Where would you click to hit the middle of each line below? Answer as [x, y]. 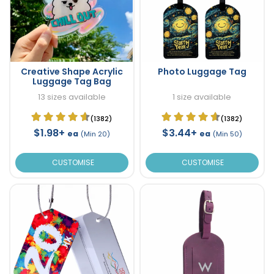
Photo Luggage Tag [202, 72]
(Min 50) [227, 134]
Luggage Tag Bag [72, 82]
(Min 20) [95, 134]
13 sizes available [72, 97]
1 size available [202, 97]
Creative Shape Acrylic [72, 72]
